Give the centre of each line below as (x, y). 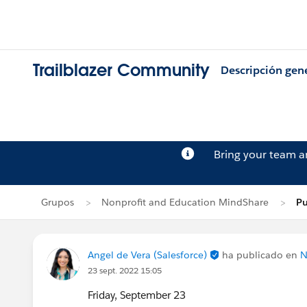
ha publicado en (261, 255)
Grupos (58, 202)
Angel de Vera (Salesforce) (149, 255)
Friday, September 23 (137, 295)
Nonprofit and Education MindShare (185, 202)
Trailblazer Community (121, 71)
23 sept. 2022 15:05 (125, 270)
